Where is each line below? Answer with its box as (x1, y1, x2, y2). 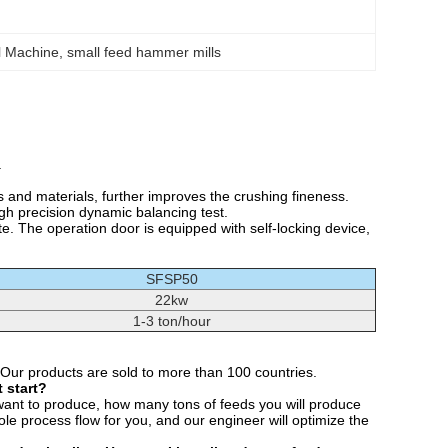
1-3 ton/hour (132, 313, 211, 329)
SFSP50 (145, 271, 198, 287)
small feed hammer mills (67, 44, 222, 60)
